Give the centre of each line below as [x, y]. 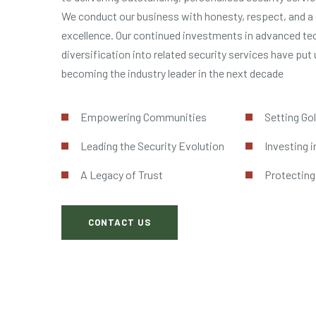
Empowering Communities [143, 117]
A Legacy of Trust [121, 175]
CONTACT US [120, 222]
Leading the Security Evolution [152, 146]
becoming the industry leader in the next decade [172, 73]
